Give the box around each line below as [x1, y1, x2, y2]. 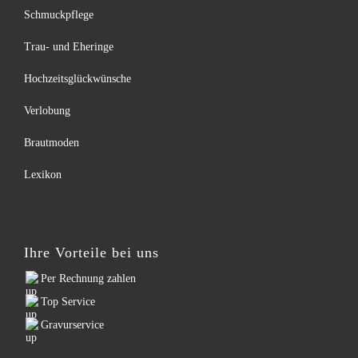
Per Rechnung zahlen [41, 272, 136, 285]
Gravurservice [41, 319, 104, 332]
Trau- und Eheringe [24, 41, 113, 54]
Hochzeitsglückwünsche [24, 73, 131, 86]
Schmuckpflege [24, 9, 93, 22]
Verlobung [24, 105, 70, 117]
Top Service [41, 296, 95, 308]
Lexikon [24, 169, 62, 181]
